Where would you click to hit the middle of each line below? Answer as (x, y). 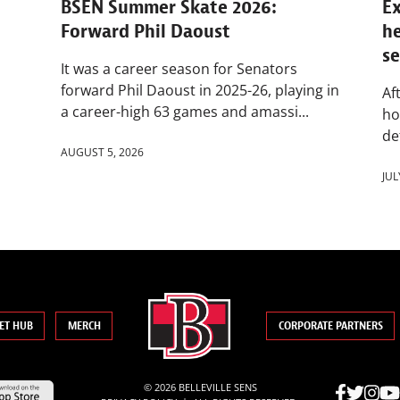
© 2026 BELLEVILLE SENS (200, 387)
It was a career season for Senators (179, 69)
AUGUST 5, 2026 (102, 153)
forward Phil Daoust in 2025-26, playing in (200, 91)
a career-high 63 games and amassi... (185, 112)
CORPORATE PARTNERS (330, 326)
